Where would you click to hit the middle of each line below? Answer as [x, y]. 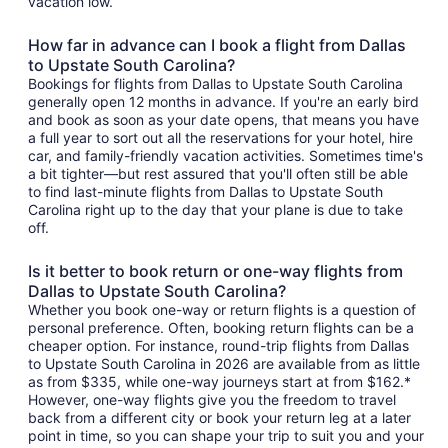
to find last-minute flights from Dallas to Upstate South [205, 192]
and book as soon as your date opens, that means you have [223, 120]
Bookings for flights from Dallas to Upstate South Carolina [215, 84]
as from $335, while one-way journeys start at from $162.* [219, 382]
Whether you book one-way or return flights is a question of [222, 310]
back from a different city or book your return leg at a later [219, 418]
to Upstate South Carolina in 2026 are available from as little [224, 364]
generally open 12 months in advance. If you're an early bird [223, 102]
